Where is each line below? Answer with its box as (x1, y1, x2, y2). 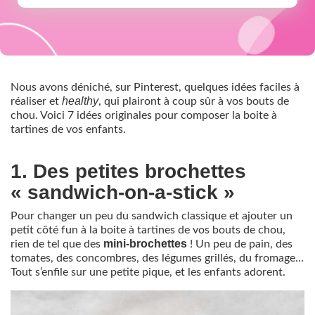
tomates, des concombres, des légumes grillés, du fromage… (11, 252, 304, 264)
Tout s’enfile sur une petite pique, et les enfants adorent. (11, 266, 285, 278)
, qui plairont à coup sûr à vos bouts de (98, 95, 289, 107)
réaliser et (11, 95, 62, 107)
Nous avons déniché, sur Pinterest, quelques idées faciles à (11, 81, 300, 93)
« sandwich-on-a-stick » (11, 181, 235, 203)
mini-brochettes (103, 237, 187, 250)
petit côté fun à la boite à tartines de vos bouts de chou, (11, 224, 285, 236)
